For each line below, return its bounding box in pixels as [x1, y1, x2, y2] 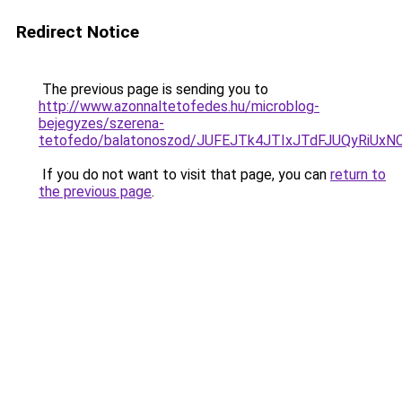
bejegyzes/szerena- [39, 115, 164, 132]
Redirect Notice [16, 22, 139, 42]
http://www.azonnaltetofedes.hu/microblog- [39, 98, 319, 115]
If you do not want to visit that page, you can [39, 166, 330, 183]
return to [330, 166, 386, 183]
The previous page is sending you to [39, 81, 268, 98]
